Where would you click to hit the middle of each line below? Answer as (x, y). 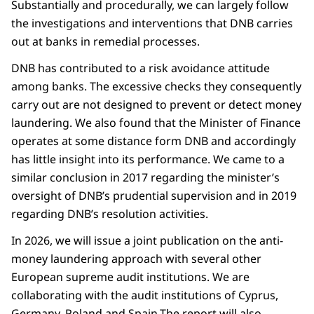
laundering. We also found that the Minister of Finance (156, 123)
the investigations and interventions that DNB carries (152, 23)
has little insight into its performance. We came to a (148, 159)
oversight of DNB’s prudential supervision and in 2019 (154, 196)
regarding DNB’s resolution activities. (110, 214)
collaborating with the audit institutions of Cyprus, (145, 295)
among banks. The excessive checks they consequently (156, 87)
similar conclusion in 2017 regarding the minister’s (145, 178)
